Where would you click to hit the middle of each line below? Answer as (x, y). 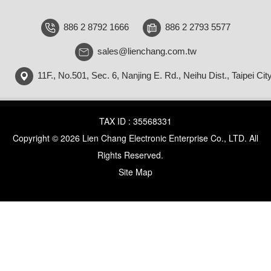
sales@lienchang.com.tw (147, 51)
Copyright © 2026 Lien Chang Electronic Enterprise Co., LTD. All (135, 138)
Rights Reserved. (131, 155)
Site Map (135, 172)
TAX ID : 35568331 (135, 121)
